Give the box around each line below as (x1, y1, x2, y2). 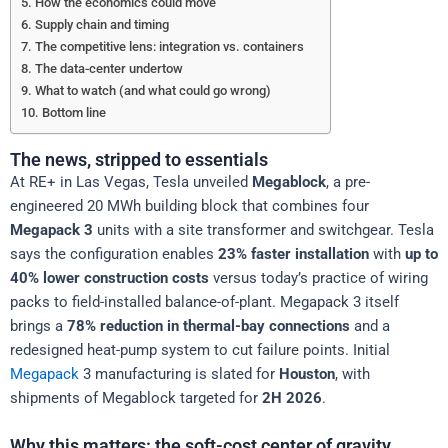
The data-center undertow (34, 61, 183, 77)
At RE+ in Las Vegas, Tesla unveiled (10, 172, 252, 191)
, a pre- (326, 172, 370, 191)
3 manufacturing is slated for (79, 364, 279, 383)
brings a (10, 316, 67, 335)
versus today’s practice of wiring (209, 268, 428, 287)
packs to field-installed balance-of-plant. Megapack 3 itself (10, 292, 399, 311)
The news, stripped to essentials (10, 148, 268, 170)
